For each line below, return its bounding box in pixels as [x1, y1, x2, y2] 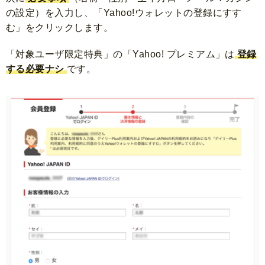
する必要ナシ [6, 64, 64, 75]
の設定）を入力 [6, 8, 75, 18]
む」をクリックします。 [6, 22, 114, 33]
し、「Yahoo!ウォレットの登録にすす [74, 8, 242, 18]
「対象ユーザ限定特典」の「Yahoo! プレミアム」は [6, 49, 235, 60]
